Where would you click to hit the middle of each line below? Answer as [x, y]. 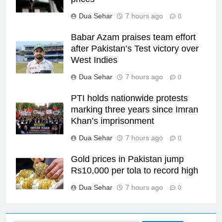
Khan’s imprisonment [112, 121]
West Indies [94, 60]
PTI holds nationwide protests [129, 98]
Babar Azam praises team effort [133, 37]
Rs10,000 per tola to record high [135, 171]
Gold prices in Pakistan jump [127, 159]
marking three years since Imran [135, 110]
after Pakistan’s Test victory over [135, 49]
